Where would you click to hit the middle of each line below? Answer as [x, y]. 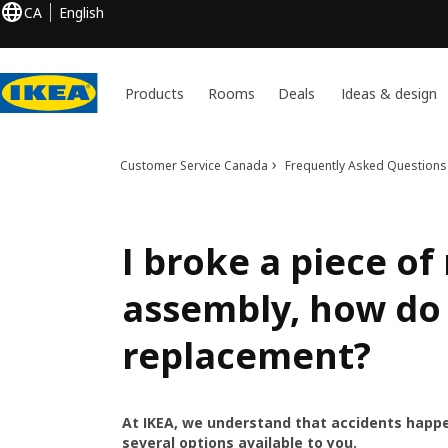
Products [155, 93]
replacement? [247, 355]
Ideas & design [389, 93]
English [81, 12]
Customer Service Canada [194, 165]
